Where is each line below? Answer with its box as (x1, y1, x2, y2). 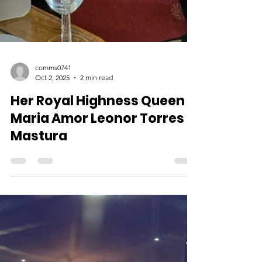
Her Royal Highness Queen (11, 176, 185, 194)
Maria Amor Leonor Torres (11, 194, 184, 212)
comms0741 (35, 147, 71, 156)
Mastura (11, 211, 67, 229)
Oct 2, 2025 (35, 157, 70, 166)
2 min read (80, 157, 113, 166)
